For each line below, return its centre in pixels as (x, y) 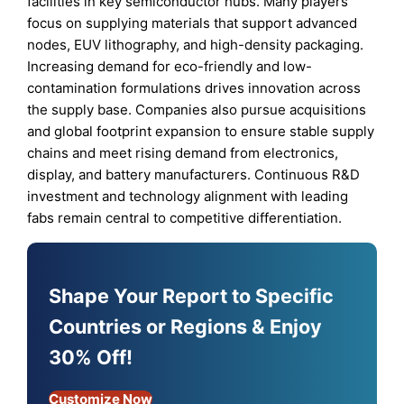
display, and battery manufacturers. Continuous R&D (194, 175)
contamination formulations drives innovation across (194, 88)
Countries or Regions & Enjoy (186, 327)
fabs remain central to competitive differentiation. (185, 218)
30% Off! (91, 358)
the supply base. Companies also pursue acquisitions (197, 110)
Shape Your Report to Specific (192, 296)
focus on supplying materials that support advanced (193, 23)
